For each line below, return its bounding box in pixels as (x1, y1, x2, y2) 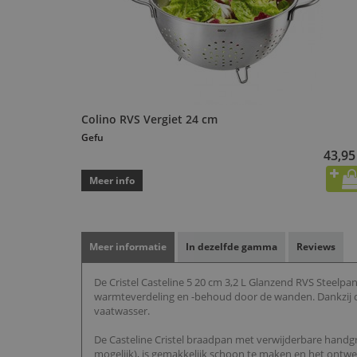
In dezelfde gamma (186, 240, 277, 254)
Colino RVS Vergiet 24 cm (81, 112, 218, 127)
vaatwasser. (94, 304, 150, 319)
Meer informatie (89, 240, 167, 254)
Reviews (296, 240, 335, 254)
